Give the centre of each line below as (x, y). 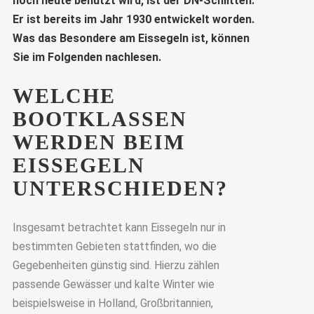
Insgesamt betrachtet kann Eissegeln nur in (119, 227)
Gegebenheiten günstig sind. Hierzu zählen (116, 265)
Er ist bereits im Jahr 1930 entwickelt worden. (133, 19)
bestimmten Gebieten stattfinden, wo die (114, 246)
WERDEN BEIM (98, 142)
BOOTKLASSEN (100, 119)
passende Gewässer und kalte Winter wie (113, 284)
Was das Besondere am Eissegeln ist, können (131, 38)
